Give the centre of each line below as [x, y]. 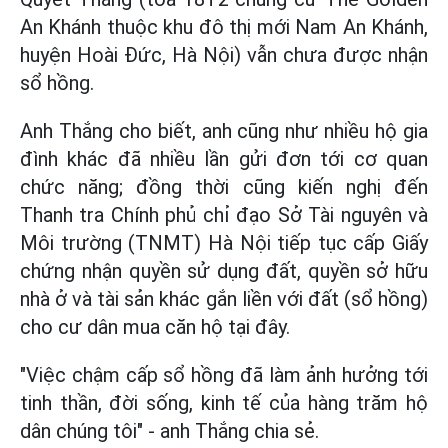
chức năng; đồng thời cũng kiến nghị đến [224, 187]
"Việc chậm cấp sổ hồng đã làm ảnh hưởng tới [224, 375]
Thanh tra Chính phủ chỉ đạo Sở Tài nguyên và [224, 215]
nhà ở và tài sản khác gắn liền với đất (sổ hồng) [224, 299]
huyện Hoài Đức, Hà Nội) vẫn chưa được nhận [224, 55]
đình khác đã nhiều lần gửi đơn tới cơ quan [224, 159]
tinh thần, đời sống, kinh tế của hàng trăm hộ [224, 403]
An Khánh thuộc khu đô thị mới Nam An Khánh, [224, 27]
